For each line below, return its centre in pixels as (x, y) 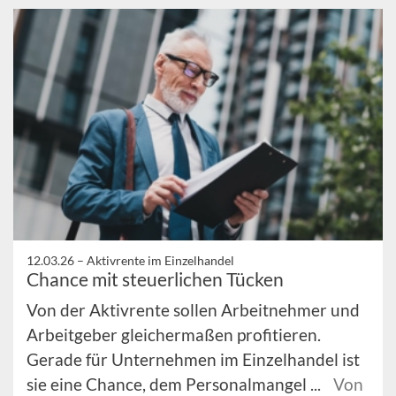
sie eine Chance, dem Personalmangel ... (175, 384)
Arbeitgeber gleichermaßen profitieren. (174, 334)
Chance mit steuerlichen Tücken (155, 278)
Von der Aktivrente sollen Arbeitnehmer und (193, 309)
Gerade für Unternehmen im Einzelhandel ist (193, 359)
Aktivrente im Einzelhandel (160, 260)
